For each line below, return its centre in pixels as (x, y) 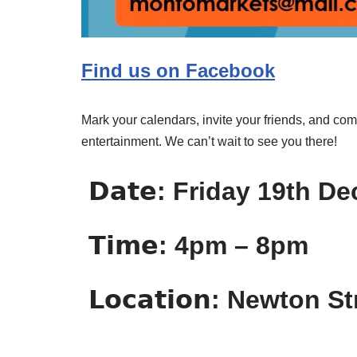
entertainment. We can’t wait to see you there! (209, 141)
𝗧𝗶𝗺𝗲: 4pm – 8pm (195, 245)
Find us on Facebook (178, 70)
